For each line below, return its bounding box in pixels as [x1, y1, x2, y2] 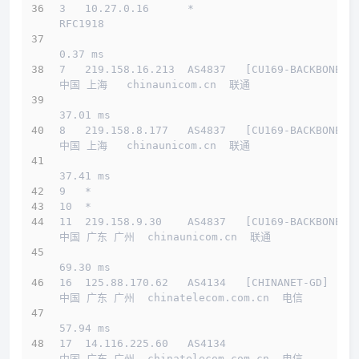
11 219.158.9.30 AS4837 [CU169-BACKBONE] [59, 216, 348, 228]
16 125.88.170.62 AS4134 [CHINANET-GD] [59, 276, 329, 289]
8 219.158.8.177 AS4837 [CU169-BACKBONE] [59, 124, 348, 137]
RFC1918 [59, 18, 168, 30]
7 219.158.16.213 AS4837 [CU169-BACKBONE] [59, 63, 348, 76]
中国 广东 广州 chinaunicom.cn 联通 [59, 231, 271, 244]
